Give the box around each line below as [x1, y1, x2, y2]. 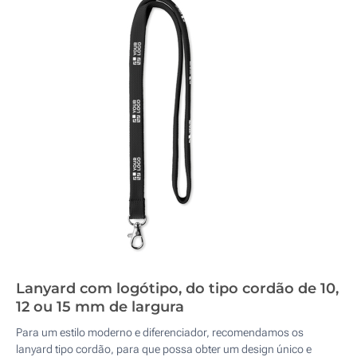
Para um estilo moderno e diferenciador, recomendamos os [16, 326, 304, 339]
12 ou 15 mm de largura [16, 298, 184, 316]
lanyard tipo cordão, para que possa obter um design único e [16, 343, 312, 355]
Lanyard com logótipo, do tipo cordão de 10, [16, 280, 339, 297]
